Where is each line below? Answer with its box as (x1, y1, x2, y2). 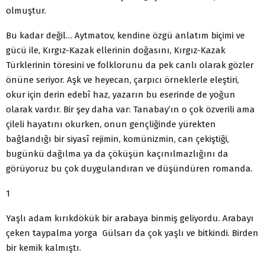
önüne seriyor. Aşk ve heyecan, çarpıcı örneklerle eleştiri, (6, 74, 239, 85)
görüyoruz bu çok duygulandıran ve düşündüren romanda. (6, 163, 253, 174)
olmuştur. (6, 5, 46, 16)
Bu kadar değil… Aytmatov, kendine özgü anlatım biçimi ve (6, 30, 245, 41)
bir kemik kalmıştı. (6, 242, 81, 253)
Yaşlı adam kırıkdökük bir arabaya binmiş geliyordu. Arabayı (6, 212, 254, 224)
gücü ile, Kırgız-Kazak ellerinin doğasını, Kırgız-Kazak (6, 44, 225, 56)
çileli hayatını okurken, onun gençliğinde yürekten (6, 118, 216, 130)
